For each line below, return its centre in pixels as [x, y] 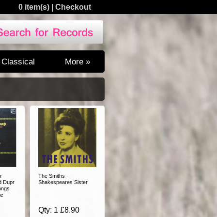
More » [77, 62]
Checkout [73, 7]
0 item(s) [34, 7]
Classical [18, 62]
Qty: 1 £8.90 [59, 210]
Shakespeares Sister [63, 182]
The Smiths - [53, 176]
